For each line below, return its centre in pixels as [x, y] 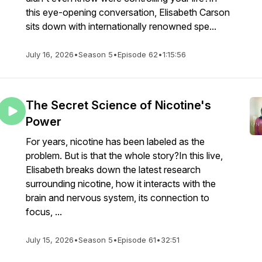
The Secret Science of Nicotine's [118, 105]
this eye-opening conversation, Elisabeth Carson [128, 12]
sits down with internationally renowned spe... [121, 26]
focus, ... [44, 212]
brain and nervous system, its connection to [118, 198]
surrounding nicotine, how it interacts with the [121, 184]
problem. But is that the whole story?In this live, [124, 156]
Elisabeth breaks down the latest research [113, 170]
